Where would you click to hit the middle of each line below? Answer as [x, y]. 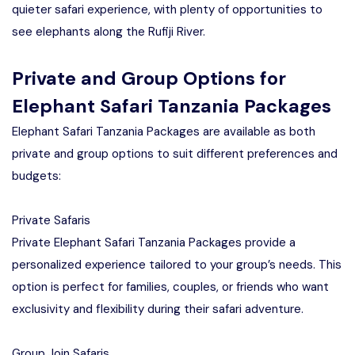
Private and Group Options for [149, 78]
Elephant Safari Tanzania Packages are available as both [164, 132]
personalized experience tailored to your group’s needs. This [177, 265]
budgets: [36, 176]
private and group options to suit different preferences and [175, 154]
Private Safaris [51, 220]
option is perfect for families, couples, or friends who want [170, 287]
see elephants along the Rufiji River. [109, 32]
